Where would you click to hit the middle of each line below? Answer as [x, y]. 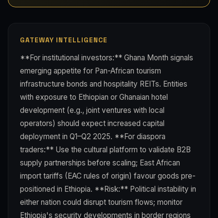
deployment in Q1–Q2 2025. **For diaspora [93, 136]
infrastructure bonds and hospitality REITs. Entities [104, 84]
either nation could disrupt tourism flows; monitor [101, 202]
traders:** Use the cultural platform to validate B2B [105, 149]
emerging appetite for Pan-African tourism [91, 71]
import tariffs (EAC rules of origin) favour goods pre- [108, 176]
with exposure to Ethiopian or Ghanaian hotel [94, 97]
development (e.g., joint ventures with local [92, 110]
